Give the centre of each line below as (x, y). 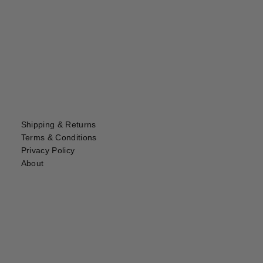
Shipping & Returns (58, 125)
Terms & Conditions (59, 138)
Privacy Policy (48, 151)
